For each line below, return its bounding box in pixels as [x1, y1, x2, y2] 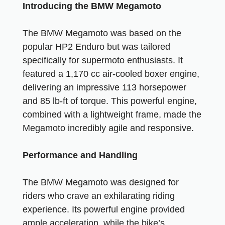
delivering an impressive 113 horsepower [23, 82, 186, 92]
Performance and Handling [23, 150, 138, 160]
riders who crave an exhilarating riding [23, 191, 175, 201]
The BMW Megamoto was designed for [23, 177, 179, 187]
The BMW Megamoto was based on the [23, 28, 181, 38]
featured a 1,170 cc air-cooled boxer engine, [23, 69, 199, 79]
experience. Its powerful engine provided [23, 204, 185, 214]
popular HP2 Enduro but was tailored [23, 42, 170, 52]
